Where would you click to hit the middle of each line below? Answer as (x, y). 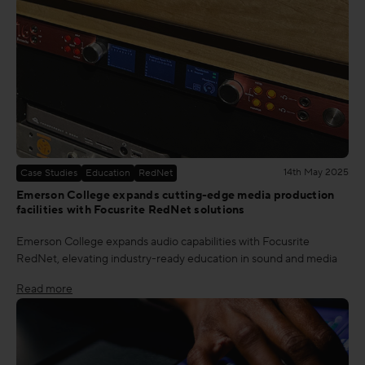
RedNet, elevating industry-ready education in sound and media (177, 259)
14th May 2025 (316, 172)
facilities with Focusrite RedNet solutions (131, 210)
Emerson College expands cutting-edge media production (176, 195)
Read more (44, 289)
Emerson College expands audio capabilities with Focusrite (163, 242)
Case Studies (49, 173)
